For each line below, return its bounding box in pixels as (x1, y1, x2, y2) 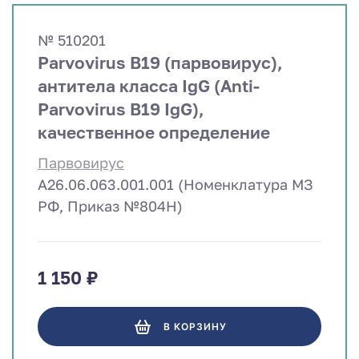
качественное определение (38, 122, 270, 143)
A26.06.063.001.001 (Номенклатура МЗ (38, 175, 313, 194)
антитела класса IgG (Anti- (38, 75, 260, 97)
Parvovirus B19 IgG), (38, 99, 204, 120)
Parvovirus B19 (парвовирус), (38, 52, 283, 74)
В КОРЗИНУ (163, 320, 227, 333)
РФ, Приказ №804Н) (38, 197, 183, 216)
